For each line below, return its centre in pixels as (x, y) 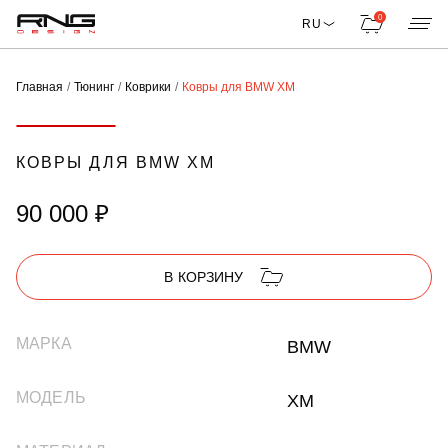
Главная (39, 87)
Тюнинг (94, 87)
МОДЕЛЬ (51, 397)
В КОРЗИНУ (204, 277)
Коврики (148, 87)
